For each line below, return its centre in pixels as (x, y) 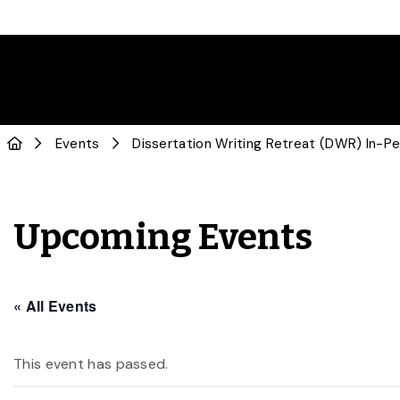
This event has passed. (91, 364)
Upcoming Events (163, 237)
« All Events (55, 306)
